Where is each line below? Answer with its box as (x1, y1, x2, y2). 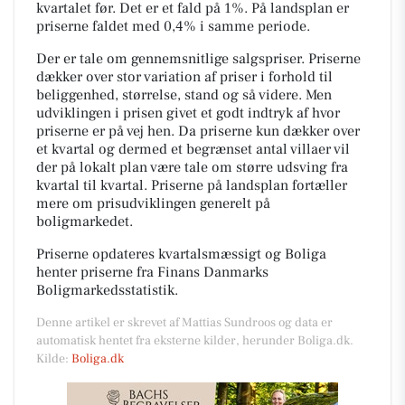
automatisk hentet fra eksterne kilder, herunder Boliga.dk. (36, 332, 353, 349)
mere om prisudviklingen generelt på (36, 193, 270, 212)
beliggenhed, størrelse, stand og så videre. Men (36, 85, 332, 104)
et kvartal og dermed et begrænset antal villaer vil (36, 139, 350, 158)
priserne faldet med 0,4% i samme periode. (36, 16, 310, 35)
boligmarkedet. (36, 212, 133, 231)
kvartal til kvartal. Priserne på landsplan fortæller (36, 175, 347, 194)
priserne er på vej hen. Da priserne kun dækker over (36, 121, 360, 140)
